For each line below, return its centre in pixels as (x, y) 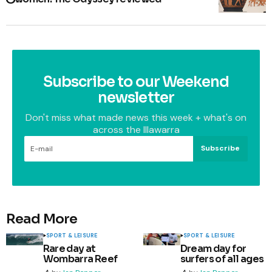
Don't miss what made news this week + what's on (136, 117)
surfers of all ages (222, 259)
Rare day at (69, 248)
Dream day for (213, 248)
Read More (42, 219)
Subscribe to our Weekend (136, 82)
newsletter (136, 97)
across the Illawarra (136, 129)
